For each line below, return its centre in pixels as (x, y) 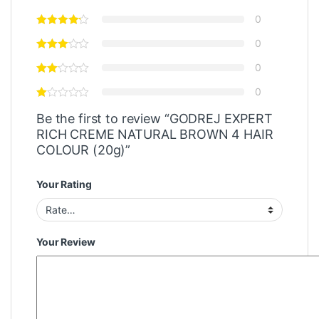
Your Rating (64, 184)
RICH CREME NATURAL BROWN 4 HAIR (155, 135)
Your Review (66, 241)
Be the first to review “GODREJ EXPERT (155, 119)
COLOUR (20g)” (84, 150)
